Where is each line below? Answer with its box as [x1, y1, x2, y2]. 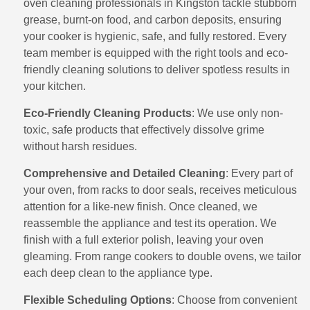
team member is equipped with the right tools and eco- [24, 47, 288, 59]
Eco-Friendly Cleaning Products [24, 107, 192, 119]
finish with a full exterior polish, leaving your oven [24, 234, 264, 246]
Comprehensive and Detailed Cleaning [24, 167, 226, 179]
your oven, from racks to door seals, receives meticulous [24, 184, 297, 196]
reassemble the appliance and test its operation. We [24, 217, 277, 229]
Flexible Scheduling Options [24, 294, 172, 306]
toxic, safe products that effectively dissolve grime [24, 124, 264, 136]
